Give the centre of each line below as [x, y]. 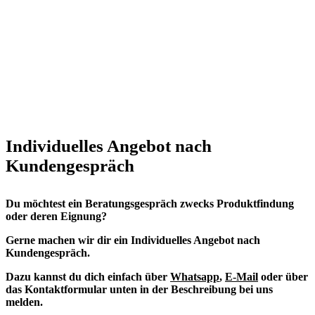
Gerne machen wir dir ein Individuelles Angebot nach [133, 240]
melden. [24, 302]
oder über [283, 276]
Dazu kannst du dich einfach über [88, 276]
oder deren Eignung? [56, 216]
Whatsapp [195, 276]
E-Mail [242, 276]
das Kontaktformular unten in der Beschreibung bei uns [139, 289]
